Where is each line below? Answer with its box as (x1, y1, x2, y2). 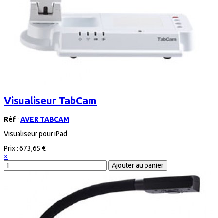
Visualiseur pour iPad (4, 129, 67, 138)
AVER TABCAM (20, 115, 69, 123)
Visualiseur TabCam (4, 94, 97, 107)
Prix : (4, 144, 19, 152)
